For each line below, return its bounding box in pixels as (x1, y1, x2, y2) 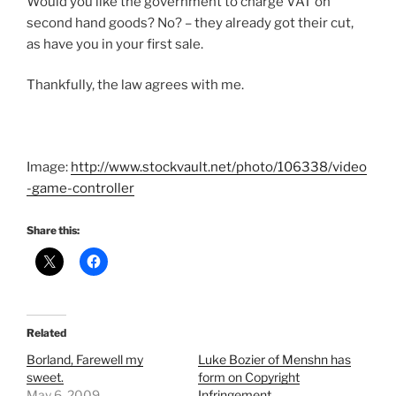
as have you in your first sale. (27, 35, 203, 52)
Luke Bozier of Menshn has (198, 351, 351, 367)
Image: (27, 159, 71, 176)
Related (27, 325, 66, 339)
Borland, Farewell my (27, 351, 143, 367)
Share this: (27, 223, 80, 237)
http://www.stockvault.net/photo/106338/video (71, 159, 367, 176)
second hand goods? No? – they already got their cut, (27, 14, 354, 31)
